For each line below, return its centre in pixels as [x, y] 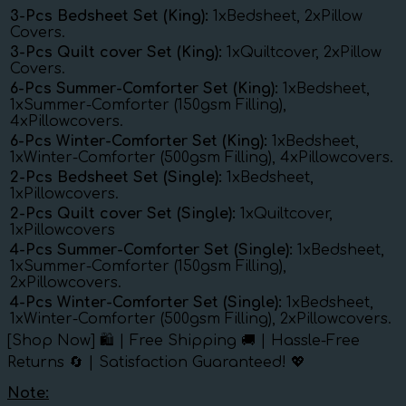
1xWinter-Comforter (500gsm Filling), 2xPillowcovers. [201, 319]
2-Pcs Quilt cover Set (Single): [125, 214]
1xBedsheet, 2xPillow [288, 17]
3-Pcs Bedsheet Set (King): [111, 17]
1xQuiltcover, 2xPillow [304, 53]
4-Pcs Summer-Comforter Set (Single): [154, 251]
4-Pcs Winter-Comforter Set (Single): [148, 303]
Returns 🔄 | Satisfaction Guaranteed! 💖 [156, 363]
